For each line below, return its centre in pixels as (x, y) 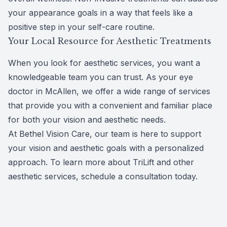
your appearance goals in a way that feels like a (100, 12)
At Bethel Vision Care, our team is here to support (105, 134)
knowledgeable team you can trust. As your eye (101, 77)
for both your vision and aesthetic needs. (87, 119)
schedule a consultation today (138, 176)
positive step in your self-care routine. (81, 27)
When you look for (46, 63)
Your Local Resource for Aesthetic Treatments (110, 41)
